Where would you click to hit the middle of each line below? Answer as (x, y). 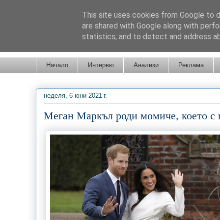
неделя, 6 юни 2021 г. (75, 96)
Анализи (146, 65)
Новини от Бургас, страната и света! (113, 45)
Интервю (101, 65)
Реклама (191, 65)
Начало (57, 65)
